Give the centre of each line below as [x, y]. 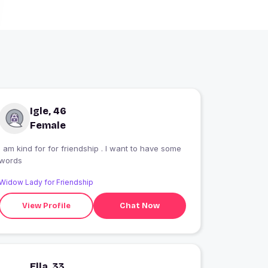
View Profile [46, 205]
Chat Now [140, 205]
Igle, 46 [48, 111]
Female [48, 126]
